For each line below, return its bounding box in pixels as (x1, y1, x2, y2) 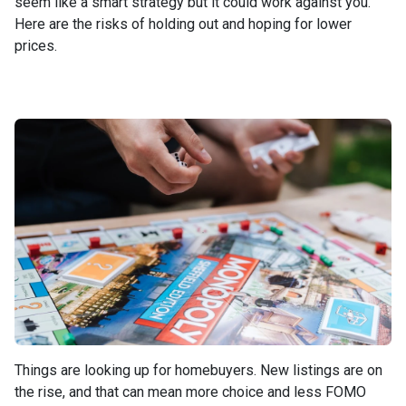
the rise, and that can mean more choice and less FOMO (14, 382, 366, 401)
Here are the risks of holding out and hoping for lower (14, 14, 352, 33)
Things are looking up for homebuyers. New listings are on (14, 361, 382, 379)
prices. (14, 36, 57, 54)
